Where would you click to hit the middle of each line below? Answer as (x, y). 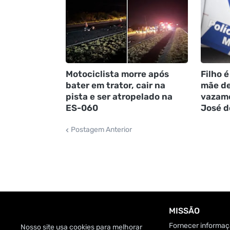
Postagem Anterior (101, 130)
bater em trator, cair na (115, 85)
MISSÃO (185, 210)
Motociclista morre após (117, 74)
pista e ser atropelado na (119, 97)
